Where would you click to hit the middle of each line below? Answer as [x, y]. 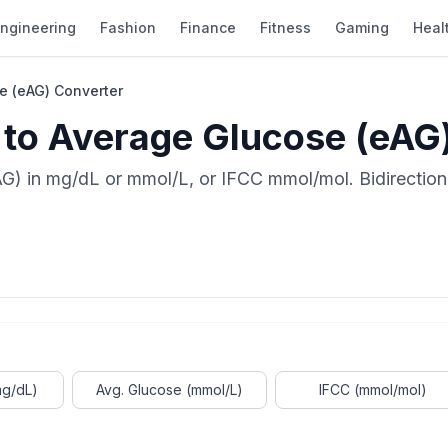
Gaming [362, 27]
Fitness [285, 27]
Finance [208, 27]
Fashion [128, 27]
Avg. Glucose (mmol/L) [169, 389]
